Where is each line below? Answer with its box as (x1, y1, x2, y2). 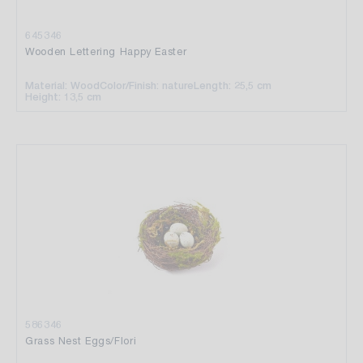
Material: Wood (25, 79, 100, 92)
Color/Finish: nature (100, 79, 194, 92)
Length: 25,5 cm (194, 79, 271, 92)
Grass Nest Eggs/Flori (25, 334, 137, 347)
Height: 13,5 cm (25, 90, 101, 103)
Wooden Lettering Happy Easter (25, 45, 187, 58)
